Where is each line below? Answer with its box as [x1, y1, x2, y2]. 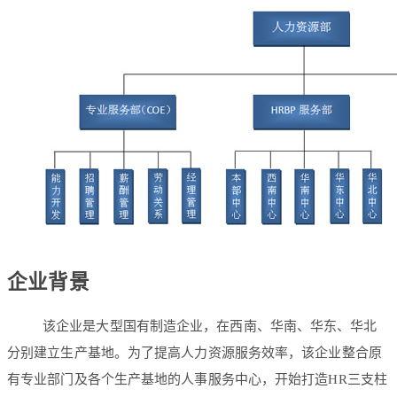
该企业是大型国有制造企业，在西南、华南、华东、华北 [43, 319, 378, 334]
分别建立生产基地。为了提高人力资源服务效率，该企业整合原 [7, 346, 382, 361]
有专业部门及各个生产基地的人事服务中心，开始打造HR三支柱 [7, 372, 387, 387]
